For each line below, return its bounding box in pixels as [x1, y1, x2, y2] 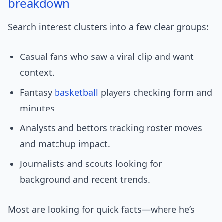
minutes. [20, 102, 57, 114]
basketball [55, 86, 98, 99]
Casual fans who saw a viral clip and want [20, 51, 194, 63]
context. [20, 66, 55, 79]
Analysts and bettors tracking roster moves [20, 122, 202, 134]
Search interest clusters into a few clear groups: [8, 21, 209, 33]
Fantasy [20, 86, 55, 99]
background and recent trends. [20, 173, 150, 186]
